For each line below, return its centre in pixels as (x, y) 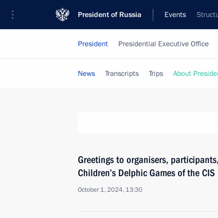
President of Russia (110, 15)
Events (175, 15)
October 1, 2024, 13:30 (110, 190)
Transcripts (122, 73)
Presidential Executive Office (163, 44)
